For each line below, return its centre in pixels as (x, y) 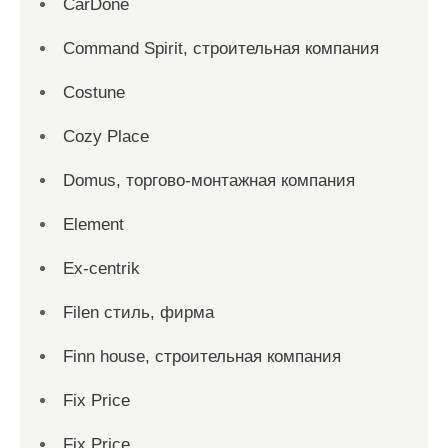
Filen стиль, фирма (138, 312)
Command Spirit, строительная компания (221, 48)
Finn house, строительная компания (202, 356)
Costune (94, 92)
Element (93, 224)
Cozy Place (106, 136)
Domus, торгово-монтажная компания (209, 180)
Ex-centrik (101, 268)
